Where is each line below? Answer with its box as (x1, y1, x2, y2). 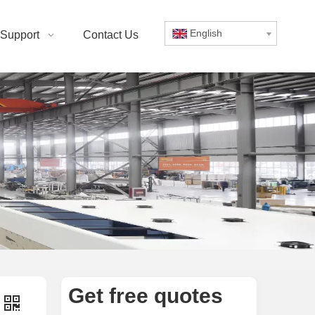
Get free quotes (68, 284, 223, 307)
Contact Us (83, 29, 139, 41)
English (190, 27, 222, 39)
